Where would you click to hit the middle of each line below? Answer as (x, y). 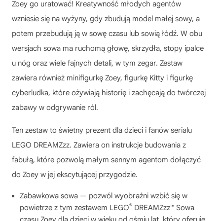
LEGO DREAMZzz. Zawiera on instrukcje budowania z (99, 145)
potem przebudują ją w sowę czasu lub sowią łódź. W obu (107, 33)
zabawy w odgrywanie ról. (55, 107)
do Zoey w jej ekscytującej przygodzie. (75, 174)
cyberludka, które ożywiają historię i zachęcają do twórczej (109, 92)
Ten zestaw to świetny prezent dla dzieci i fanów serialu (102, 130)
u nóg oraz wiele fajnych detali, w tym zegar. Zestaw (97, 63)
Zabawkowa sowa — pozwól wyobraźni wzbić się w (104, 196)
